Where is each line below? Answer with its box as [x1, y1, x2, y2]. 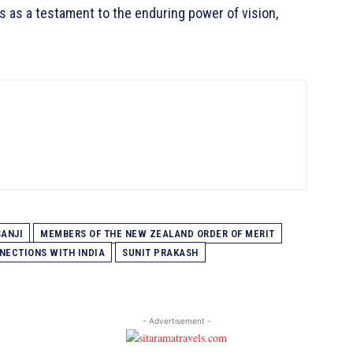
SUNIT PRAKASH [122, 246, 199, 258]
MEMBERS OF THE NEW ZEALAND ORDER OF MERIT [40, 227, 275, 240]
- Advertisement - [142, 315, 211, 325]
